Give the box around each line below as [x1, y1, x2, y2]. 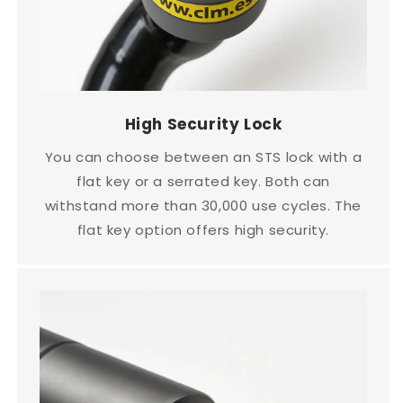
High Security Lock [124, 113, 282, 136]
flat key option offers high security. [76, 220, 330, 240]
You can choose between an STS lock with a [44, 148, 363, 167]
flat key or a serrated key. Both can [76, 172, 330, 192]
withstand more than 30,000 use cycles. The [44, 196, 363, 216]
